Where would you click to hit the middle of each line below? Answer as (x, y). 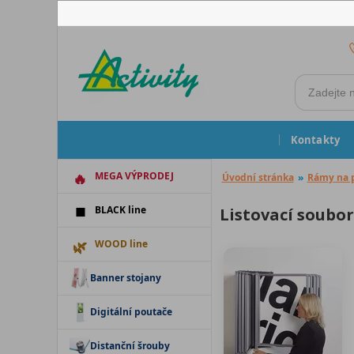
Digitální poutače (131, 312)
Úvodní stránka (258, 177)
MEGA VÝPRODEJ (134, 176)
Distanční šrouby (130, 346)
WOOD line (121, 244)
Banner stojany (126, 278)
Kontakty (315, 139)
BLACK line (121, 210)
